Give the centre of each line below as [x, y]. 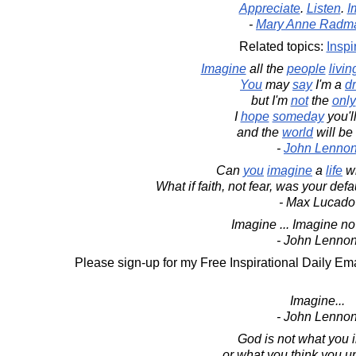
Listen [323, 8]
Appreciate [269, 8]
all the [266, 69]
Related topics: [282, 46]
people [306, 69]
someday [298, 116]
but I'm [271, 101]
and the [259, 132]
